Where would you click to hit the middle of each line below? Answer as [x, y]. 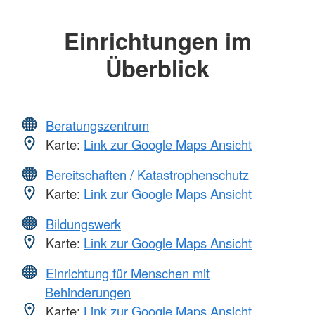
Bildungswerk [83, 223]
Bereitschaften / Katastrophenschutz [147, 174]
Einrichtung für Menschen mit [128, 272]
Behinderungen [88, 291]
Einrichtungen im [157, 41]
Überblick [157, 68]
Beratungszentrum [97, 125]
